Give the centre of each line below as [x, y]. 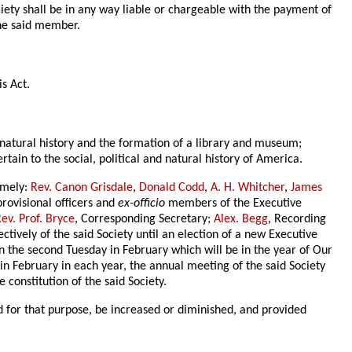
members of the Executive [234, 203]
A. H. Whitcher [248, 187]
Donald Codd [172, 187]
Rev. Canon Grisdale [82, 187]
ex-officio [142, 203]
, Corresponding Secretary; [145, 219]
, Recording [297, 219]
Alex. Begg [241, 219]
